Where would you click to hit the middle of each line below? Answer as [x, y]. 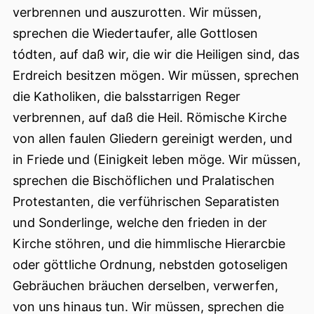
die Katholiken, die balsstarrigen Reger [127, 97]
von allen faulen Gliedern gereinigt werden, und [152, 139]
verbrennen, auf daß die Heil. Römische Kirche [150, 118]
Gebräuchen [49, 286]
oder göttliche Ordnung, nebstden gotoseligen [150, 265]
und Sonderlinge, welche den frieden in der [140, 223]
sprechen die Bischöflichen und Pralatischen [144, 181]
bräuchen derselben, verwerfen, [182, 286]
